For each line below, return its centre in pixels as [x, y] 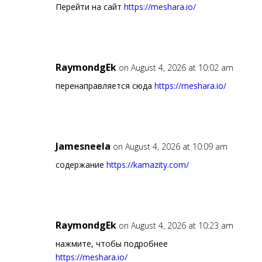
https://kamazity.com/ [147, 165]
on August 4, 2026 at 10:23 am [176, 226]
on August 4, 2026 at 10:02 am [176, 68]
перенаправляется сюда [105, 86]
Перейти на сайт [89, 7]
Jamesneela [83, 146]
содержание [81, 165]
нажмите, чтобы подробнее [111, 244]
